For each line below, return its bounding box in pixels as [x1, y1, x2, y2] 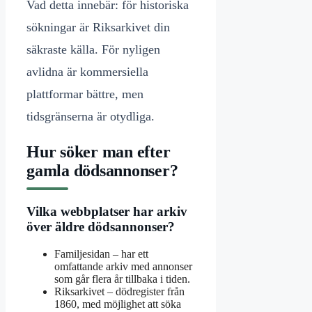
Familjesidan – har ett [54, 247, 148, 260]
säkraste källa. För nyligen [26, 42, 160, 56]
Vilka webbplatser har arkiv [26, 203, 187, 219]
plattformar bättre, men [26, 86, 143, 101]
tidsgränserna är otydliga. [26, 109, 155, 123]
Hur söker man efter [26, 142, 171, 161]
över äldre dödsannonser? [26, 219, 175, 234]
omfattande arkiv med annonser [54, 260, 192, 272]
